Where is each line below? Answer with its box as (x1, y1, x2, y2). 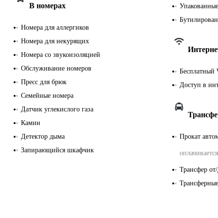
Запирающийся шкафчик (21, 146, 94, 154)
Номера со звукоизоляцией (21, 51, 100, 58)
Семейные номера (21, 91, 73, 99)
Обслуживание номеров (21, 64, 91, 72)
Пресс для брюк (21, 78, 67, 86)
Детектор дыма (21, 132, 65, 140)
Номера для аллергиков (21, 23, 89, 31)
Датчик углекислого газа (21, 105, 93, 113)
